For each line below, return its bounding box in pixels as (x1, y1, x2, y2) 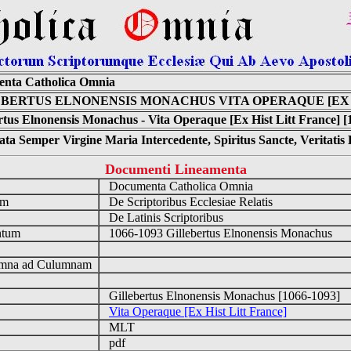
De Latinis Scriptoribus (100, 211, 230, 224)
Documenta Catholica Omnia (100, 179, 259, 193)
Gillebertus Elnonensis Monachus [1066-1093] (100, 289, 346, 302)
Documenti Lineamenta (104, 161, 247, 177)
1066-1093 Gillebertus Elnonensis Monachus (100, 226, 338, 240)
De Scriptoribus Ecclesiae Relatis (100, 195, 279, 208)
